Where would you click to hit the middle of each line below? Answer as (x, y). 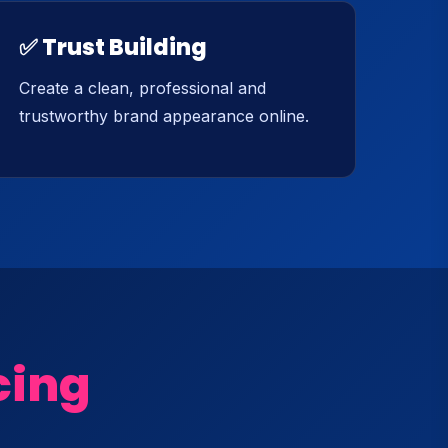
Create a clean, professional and (142, 88)
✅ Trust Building (113, 47)
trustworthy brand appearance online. (164, 116)
